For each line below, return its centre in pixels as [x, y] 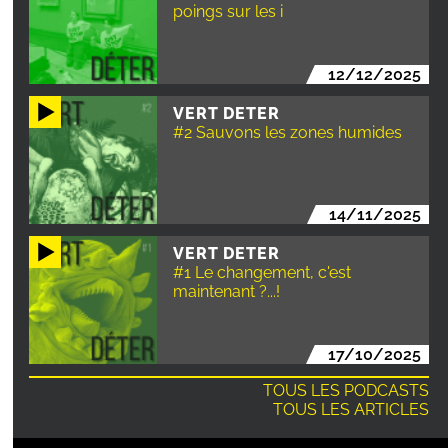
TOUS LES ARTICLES [351, 409]
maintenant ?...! [227, 291]
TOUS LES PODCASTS [346, 390]
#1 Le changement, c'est [262, 272]
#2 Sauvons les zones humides [288, 132]
